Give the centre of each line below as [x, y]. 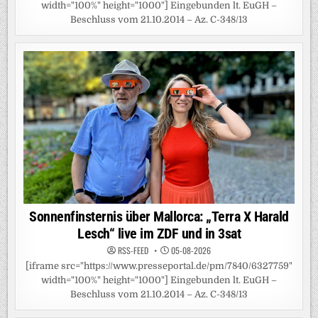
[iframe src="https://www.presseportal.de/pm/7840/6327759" [159, 265]
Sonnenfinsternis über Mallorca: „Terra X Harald [159, 216]
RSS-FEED [133, 250]
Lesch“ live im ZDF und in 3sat [159, 233]
